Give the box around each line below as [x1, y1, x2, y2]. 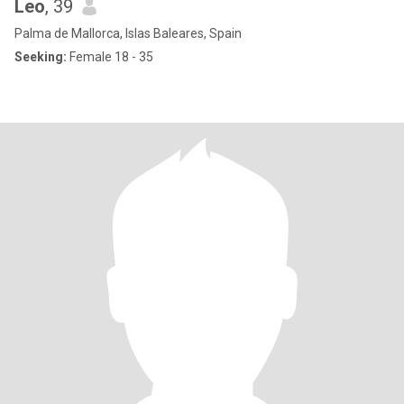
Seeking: [14, 50, 67, 64]
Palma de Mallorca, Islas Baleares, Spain [14, 26, 242, 41]
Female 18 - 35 [67, 50, 153, 64]
